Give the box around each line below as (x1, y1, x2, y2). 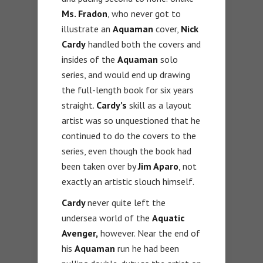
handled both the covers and (86, 38, 201, 50)
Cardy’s (96, 99, 127, 111)
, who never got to (107, 7, 181, 19)
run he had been (115, 242, 179, 254)
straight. (62, 99, 96, 111)
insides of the (62, 53, 117, 65)
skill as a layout (127, 99, 191, 111)
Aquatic (152, 211, 184, 224)
